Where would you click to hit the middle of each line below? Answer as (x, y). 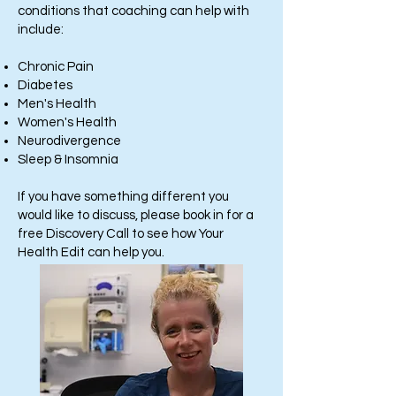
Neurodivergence (69, 141)
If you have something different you (123, 197)
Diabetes (45, 85)
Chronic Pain (56, 67)
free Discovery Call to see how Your (121, 234)
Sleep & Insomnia (68, 160)
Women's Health (67, 122)
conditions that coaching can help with (133, 11)
